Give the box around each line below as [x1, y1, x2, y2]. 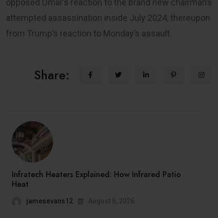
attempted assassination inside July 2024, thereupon [6, 12, 210, 23]
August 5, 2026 [87, 197, 134, 205]
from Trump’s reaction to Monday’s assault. [6, 28, 172, 38]
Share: [34, 66, 70, 84]
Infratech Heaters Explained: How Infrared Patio [12, 168, 181, 180]
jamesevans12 [26, 197, 73, 205]
